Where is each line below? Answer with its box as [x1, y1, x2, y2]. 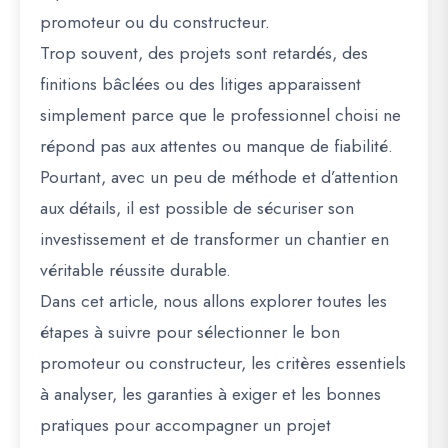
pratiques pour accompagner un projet [40, 412, 331, 438]
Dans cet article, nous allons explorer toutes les [40, 288, 387, 314]
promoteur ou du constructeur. [40, 9, 270, 35]
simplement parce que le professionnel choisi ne [40, 102, 401, 128]
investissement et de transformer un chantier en [40, 226, 389, 252]
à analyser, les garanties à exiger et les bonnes [40, 381, 381, 407]
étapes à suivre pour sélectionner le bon [40, 319, 340, 345]
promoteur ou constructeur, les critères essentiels [40, 350, 406, 376]
